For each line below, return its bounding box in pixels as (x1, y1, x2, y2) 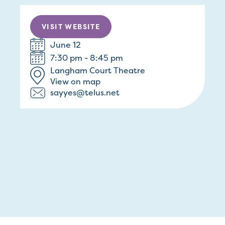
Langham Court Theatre (50, 64, 145, 76)
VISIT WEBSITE (42, 22, 100, 31)
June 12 (50, 39, 81, 51)
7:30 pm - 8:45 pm (50, 52, 123, 64)
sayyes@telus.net (50, 87, 120, 98)
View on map (50, 75, 100, 87)
